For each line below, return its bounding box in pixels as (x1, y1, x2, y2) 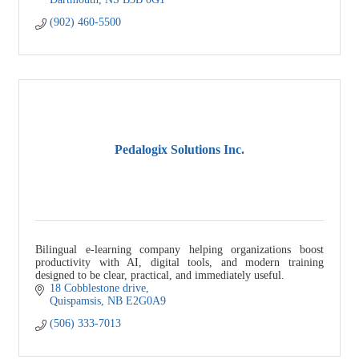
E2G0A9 (125, 294, 166, 307)
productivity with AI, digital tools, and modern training (35, 256, 324, 268)
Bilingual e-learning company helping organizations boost (35, 243, 324, 256)
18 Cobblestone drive (49, 281, 146, 294)
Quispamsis (49, 294, 101, 307)
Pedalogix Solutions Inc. (115, 143, 244, 157)
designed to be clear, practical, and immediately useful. (35, 268, 284, 281)
